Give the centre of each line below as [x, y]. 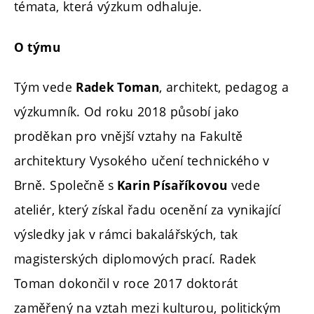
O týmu [37, 47]
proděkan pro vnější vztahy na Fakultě [129, 136]
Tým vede [45, 87]
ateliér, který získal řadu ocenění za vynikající [148, 210]
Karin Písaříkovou [171, 186]
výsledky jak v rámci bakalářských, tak [126, 234]
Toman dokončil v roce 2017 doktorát [126, 284]
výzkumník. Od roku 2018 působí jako [127, 112]
